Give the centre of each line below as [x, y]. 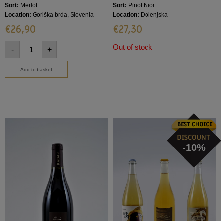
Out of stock [133, 48]
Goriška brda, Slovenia [62, 15]
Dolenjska [153, 15]
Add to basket [36, 69]
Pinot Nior [141, 6]
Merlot [28, 6]
